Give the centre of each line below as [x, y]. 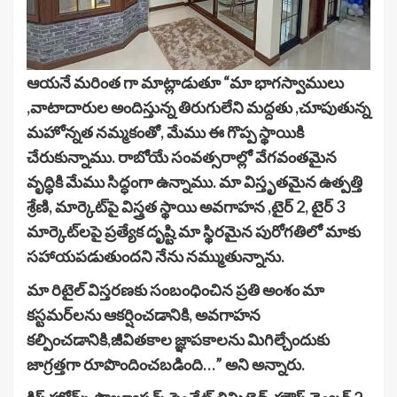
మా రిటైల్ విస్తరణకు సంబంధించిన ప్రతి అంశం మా [175, 290]
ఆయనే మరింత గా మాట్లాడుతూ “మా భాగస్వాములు [185, 83]
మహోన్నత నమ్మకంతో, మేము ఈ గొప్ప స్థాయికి [165, 132]
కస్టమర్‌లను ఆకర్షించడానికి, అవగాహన [144, 315]
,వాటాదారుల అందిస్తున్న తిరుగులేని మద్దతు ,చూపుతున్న [198, 108]
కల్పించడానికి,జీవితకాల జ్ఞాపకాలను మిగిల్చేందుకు [178, 340]
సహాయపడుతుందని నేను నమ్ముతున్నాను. [156, 257]
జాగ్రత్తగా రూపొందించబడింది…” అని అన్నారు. [166, 365]
